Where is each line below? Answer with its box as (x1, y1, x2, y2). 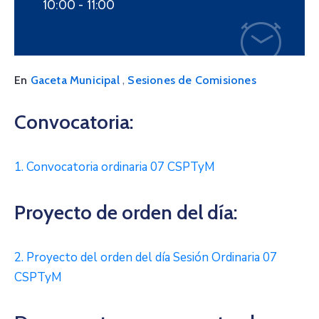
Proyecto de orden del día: (14, 200, 238, 225)
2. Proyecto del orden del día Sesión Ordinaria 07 (14, 249, 277, 266)
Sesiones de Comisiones (127, 73, 256, 88)
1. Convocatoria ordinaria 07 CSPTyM (14, 159, 215, 176)
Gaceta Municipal (30, 73, 120, 88)
